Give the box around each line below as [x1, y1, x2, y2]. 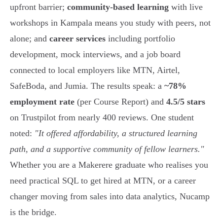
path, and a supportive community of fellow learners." [10, 144, 204, 154]
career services [49, 34, 106, 44]
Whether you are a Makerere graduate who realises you [10, 160, 208, 170]
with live [169, 2, 203, 12]
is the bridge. [10, 207, 57, 218]
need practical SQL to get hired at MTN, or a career [10, 176, 196, 186]
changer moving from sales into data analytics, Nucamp [10, 191, 210, 202]
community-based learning [67, 2, 169, 12]
